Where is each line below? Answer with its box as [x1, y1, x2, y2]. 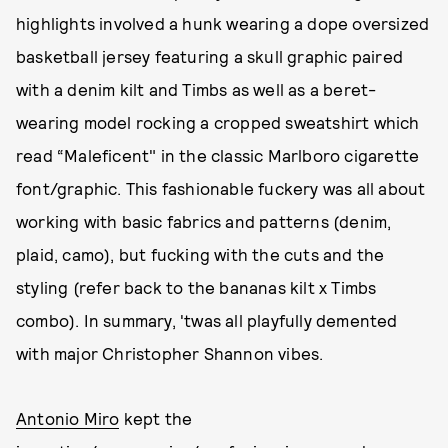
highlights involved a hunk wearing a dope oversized [16, 13, 430, 33]
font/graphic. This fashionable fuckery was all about [16, 178, 426, 198]
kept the [119, 408, 193, 428]
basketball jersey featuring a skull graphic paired [16, 46, 404, 66]
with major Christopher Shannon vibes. [16, 343, 324, 363]
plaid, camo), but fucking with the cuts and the [16, 244, 385, 264]
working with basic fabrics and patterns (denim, [16, 211, 392, 231]
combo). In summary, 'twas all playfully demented [16, 310, 398, 330]
